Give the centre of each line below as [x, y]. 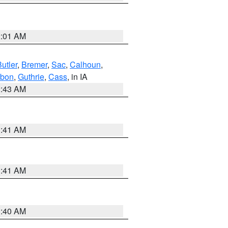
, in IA [77, 77]
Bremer [34, 64]
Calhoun [85, 64]
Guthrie [31, 77]
